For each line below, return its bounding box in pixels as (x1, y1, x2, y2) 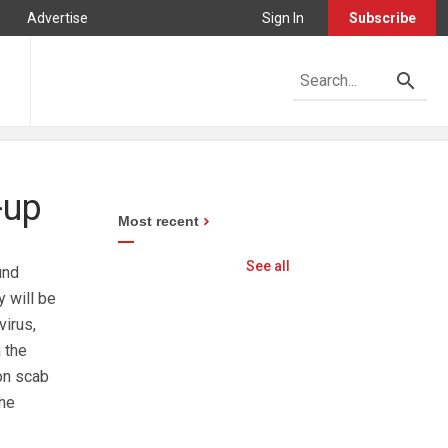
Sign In (262, 10, 304, 26)
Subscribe (348, 10, 416, 26)
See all (246, 258, 290, 274)
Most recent (118, 213, 199, 229)
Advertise (27, 10, 88, 26)
